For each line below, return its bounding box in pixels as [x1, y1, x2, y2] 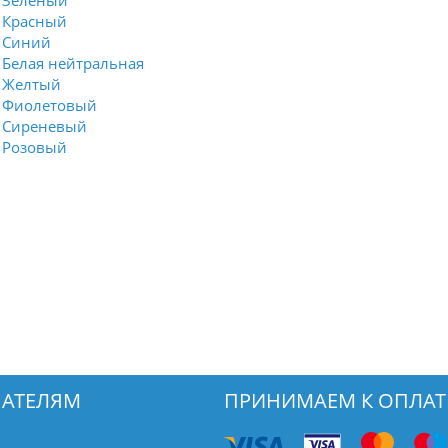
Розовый [2, 137, 67, 157]
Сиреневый [2, 116, 87, 136]
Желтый [2, 74, 61, 94]
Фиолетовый [2, 95, 97, 115]
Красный [2, 11, 67, 31]
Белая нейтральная [2, 53, 144, 73]
